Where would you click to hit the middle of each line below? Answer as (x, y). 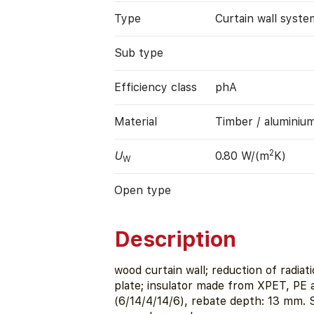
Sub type (139, 53)
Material (136, 121)
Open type (143, 190)
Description (176, 239)
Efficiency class (156, 87)
